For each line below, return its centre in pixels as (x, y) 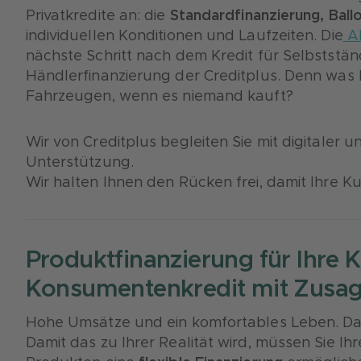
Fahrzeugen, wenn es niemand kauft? (159, 97)
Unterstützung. (79, 163)
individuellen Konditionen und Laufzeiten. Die (184, 36)
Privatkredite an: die (98, 16)
